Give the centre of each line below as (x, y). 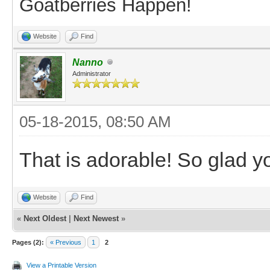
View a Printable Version (61, 265)
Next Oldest (45, 218)
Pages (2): (28, 242)
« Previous (66, 242)
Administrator (92, 73)
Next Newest (96, 218)
